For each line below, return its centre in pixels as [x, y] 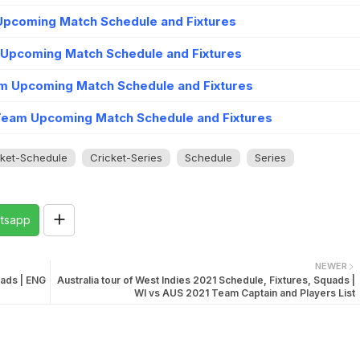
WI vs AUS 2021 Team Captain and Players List [244, 293]
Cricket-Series [126, 157]
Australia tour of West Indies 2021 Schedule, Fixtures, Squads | [206, 280]
